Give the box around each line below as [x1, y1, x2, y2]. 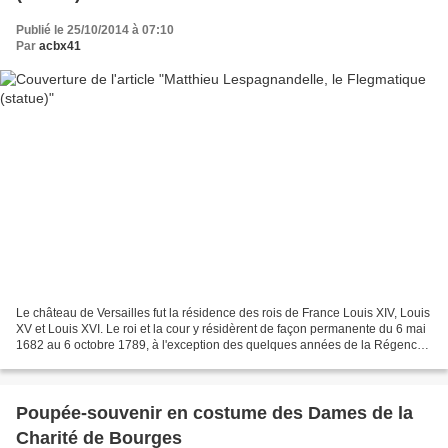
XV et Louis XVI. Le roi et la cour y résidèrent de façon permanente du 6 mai [16, 322, 426, 337]
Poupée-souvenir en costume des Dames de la [16, 403, 413, 424]
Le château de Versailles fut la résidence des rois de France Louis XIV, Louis [16, 306, 430, 321]
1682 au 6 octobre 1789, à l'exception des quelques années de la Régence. [16, 338, 427, 353]
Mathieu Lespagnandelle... [16, 354, 161, 369]
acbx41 [39, 38, 81, 53]
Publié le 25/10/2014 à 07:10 [16, 22, 174, 37]
